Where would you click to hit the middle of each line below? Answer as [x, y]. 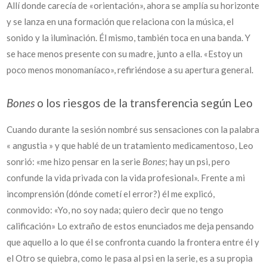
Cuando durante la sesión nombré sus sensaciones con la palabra [133, 129]
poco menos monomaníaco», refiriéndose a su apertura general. [130, 70]
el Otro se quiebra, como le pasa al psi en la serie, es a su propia [130, 258]
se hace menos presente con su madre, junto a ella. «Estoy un [125, 54]
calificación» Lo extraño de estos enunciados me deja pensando [131, 226]
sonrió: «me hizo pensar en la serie [75, 162]
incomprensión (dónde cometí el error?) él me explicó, [111, 194]
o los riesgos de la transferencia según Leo [144, 103]
